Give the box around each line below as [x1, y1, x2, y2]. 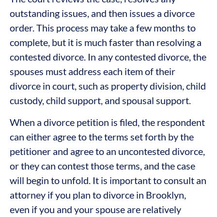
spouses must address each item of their [10, 65, 175, 77]
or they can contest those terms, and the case [10, 159, 195, 171]
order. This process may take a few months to [10, 22, 196, 34]
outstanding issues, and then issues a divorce [10, 7, 195, 19]
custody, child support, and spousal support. [10, 94, 191, 107]
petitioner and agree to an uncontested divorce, [10, 145, 205, 157]
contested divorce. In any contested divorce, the [10, 51, 206, 63]
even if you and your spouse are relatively [10, 203, 181, 215]
